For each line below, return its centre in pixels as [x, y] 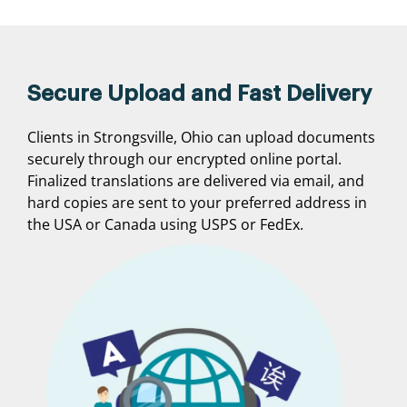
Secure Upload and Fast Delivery [199, 94]
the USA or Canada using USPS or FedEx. [165, 225]
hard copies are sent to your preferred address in [197, 203]
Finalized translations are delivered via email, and [196, 181]
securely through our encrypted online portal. [184, 159]
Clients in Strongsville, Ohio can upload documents [201, 138]
